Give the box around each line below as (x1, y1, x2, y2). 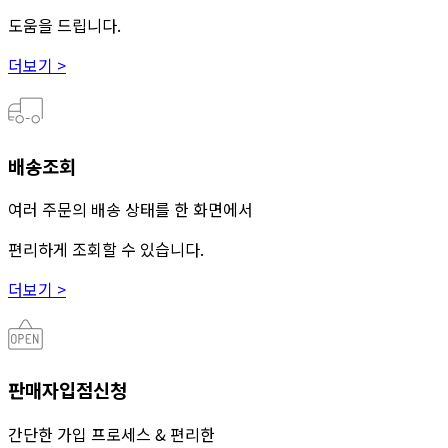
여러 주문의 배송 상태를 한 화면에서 (8, 197, 253, 222)
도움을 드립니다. (8, 12, 121, 37)
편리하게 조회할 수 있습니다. (8, 237, 204, 262)
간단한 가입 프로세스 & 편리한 (8, 421, 215, 446)
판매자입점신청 (8, 375, 127, 403)
